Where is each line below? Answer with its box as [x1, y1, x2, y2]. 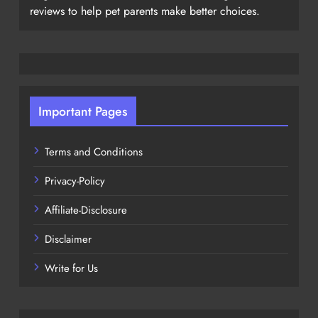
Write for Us [45, 260, 98, 276]
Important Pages [38, 102, 128, 121]
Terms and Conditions [45, 143, 143, 160]
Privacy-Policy [45, 172, 105, 189]
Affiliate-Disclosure [45, 202, 127, 218]
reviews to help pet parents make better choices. [30, 2, 260, 19]
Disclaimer [45, 231, 92, 247]
